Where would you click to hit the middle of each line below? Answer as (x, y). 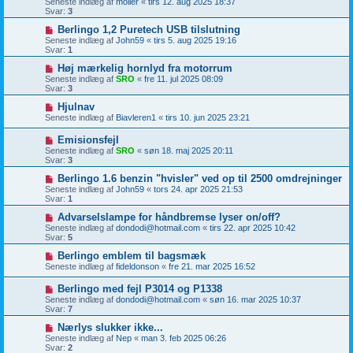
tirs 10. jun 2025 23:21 (208, 117)
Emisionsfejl (88, 140)
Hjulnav (76, 107)
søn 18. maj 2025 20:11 (189, 150)
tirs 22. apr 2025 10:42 (253, 228)
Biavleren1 (136, 117)
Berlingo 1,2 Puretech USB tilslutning (149, 30)
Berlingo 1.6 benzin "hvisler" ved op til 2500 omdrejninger (199, 178)
